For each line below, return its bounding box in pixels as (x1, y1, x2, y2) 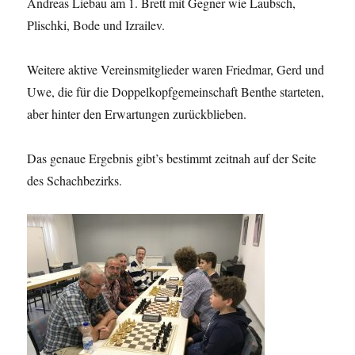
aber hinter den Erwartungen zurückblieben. (27, 105, 247, 122)
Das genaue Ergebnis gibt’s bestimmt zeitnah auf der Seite (27, 149, 317, 166)
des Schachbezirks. (27, 171, 123, 189)
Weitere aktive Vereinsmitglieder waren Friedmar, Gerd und (27, 60, 325, 78)
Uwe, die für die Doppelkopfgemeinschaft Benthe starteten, (27, 82, 325, 100)
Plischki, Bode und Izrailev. (27, 16, 166, 33)
